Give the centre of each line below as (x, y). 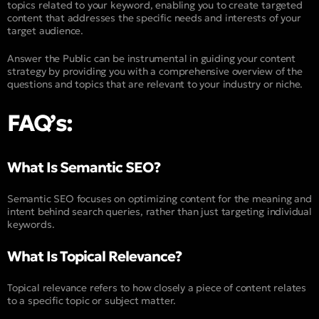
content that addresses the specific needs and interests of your (154, 17)
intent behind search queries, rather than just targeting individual (159, 211)
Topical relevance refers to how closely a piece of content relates (157, 287)
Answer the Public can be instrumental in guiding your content (152, 58)
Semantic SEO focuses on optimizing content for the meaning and (159, 198)
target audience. (46, 30)
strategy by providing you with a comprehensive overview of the (155, 71)
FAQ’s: (40, 124)
